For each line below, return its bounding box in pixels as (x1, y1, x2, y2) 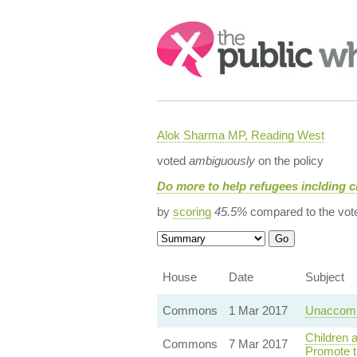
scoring (172, 205, 211, 218)
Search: (156, 22, 201, 36)
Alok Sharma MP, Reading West (156, 128, 324, 142)
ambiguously (188, 154, 255, 167)
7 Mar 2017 (228, 337, 288, 351)
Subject (304, 270, 344, 284)
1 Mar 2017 (228, 304, 288, 317)
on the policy (254, 154, 324, 167)
